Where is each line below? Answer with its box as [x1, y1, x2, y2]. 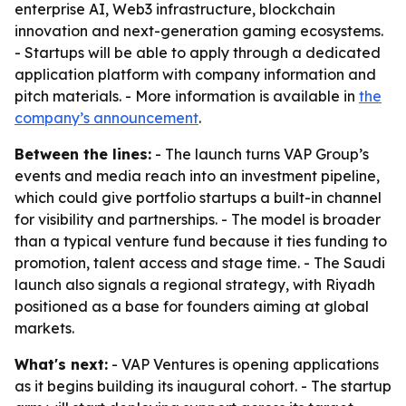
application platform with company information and [14, 65, 376, 83]
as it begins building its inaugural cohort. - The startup [14, 377, 391, 395]
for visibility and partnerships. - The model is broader [14, 210, 381, 228]
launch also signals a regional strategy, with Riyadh [14, 275, 375, 294]
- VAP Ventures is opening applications [108, 355, 379, 373]
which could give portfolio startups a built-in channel [14, 188, 382, 207]
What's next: [14, 355, 108, 373]
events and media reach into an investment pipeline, [14, 167, 380, 185]
